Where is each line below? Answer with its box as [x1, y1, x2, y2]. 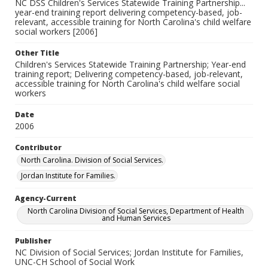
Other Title [15, 48, 59, 58]
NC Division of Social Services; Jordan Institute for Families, [15, 246, 243, 258]
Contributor [15, 142, 62, 153]
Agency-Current [15, 193, 77, 203]
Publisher [15, 236, 51, 246]
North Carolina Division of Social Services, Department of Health [28, 206, 244, 216]
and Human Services [101, 213, 170, 223]
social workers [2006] [15, 26, 98, 37]
